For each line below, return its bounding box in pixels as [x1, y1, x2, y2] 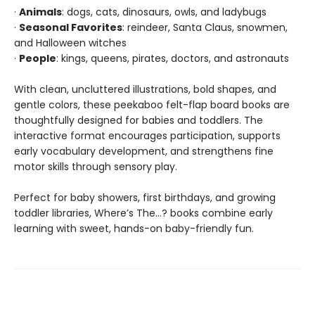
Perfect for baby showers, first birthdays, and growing [14, 191, 276, 205]
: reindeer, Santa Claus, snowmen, [122, 20, 288, 34]
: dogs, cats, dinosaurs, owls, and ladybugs [62, 5, 266, 19]
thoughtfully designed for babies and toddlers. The [14, 113, 263, 127]
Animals [19, 5, 62, 19]
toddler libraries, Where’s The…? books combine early [14, 206, 273, 220]
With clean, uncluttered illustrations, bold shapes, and [14, 82, 276, 96]
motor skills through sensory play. [14, 160, 177, 174]
